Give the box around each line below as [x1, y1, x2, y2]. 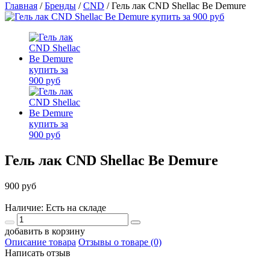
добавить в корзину [5, 225, 85, 236]
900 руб [5, 180, 36, 191]
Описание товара [5, 236, 76, 247]
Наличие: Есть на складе [5, 202, 106, 213]
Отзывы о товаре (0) [78, 236, 162, 247]
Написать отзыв [5, 247, 71, 258]
